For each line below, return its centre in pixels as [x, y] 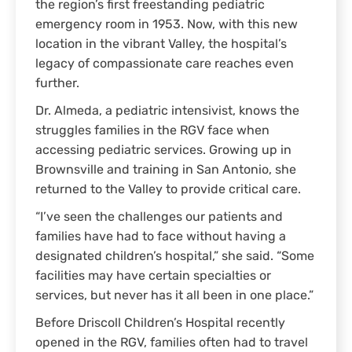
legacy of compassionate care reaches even [165, 65]
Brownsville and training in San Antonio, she [166, 171]
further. [57, 84]
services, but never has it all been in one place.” [174, 297]
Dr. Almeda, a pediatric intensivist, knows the [167, 112]
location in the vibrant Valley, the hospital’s [161, 45]
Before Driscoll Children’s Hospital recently [160, 324]
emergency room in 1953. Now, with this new [167, 26]
